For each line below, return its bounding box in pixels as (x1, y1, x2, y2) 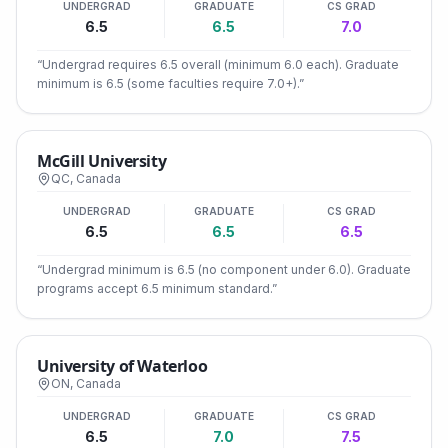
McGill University (37, 150, 167, 172)
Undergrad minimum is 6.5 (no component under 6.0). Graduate (42, 262, 411, 277)
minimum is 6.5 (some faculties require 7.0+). (37, 76, 299, 91)
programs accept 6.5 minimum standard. (37, 281, 272, 296)
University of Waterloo (37, 355, 208, 377)
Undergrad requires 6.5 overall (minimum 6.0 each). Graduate (42, 57, 399, 72)
